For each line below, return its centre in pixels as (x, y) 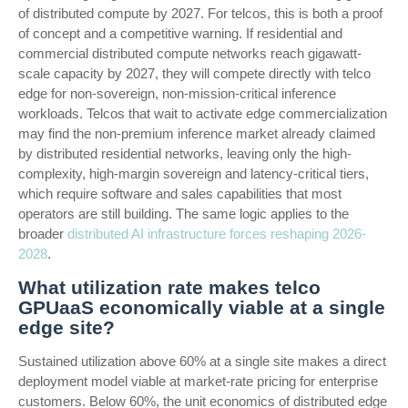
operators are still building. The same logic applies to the (184, 214)
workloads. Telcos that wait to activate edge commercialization (203, 113)
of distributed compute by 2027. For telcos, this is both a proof (200, 13)
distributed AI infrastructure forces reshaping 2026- (217, 234)
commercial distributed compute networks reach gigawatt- (190, 53)
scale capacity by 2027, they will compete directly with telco (194, 73)
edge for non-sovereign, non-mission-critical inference (177, 93)
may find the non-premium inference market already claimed (197, 133)
